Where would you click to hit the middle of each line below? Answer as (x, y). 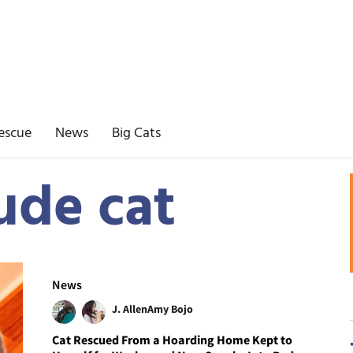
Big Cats (136, 134)
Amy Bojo (171, 308)
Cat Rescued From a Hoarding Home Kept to (173, 339)
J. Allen (130, 308)
